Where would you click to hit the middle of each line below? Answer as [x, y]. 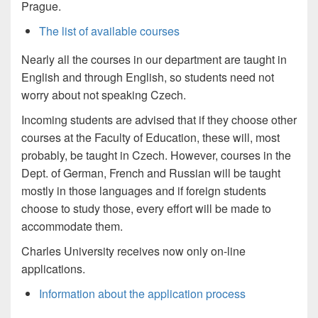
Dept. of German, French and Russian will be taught [151, 173]
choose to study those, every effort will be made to [146, 209]
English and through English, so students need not [148, 77]
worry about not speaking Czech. [104, 95]
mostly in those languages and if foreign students [144, 191]
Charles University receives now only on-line [133, 251]
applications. [53, 269]
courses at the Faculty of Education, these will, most [150, 138]
